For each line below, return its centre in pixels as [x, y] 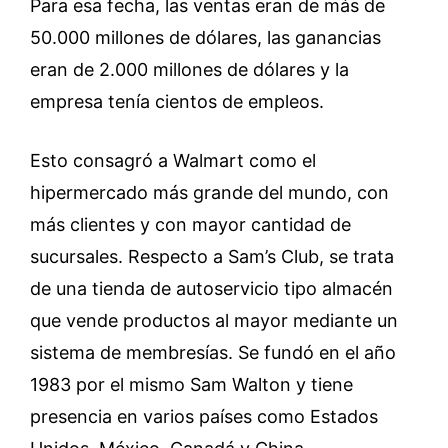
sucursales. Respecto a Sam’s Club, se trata [212, 256]
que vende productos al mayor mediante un [214, 320]
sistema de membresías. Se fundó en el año [213, 352]
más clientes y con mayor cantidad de [190, 224]
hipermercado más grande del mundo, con [209, 192]
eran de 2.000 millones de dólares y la [189, 69]
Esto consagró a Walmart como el [173, 160]
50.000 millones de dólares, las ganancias [205, 37]
